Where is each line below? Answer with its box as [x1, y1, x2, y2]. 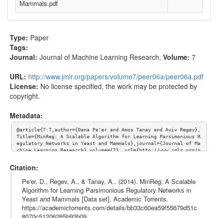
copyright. [10, 91, 40, 101]
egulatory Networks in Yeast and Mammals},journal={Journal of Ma [16, 141, 200, 146]
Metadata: [10, 110, 43, 120]
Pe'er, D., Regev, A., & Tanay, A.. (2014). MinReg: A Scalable [22, 176, 196, 186]
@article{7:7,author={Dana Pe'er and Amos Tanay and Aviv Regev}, [16, 127, 200, 133]
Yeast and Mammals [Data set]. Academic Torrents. [22, 194, 168, 203]
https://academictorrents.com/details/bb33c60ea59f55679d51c [22, 202, 197, 212]
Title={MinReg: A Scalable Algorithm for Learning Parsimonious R [16, 134, 200, 140]
